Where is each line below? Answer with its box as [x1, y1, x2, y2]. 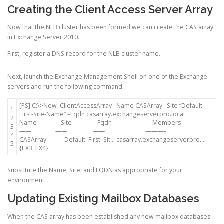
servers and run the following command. [7, 82, 124, 91]
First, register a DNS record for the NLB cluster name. [7, 49, 160, 58]
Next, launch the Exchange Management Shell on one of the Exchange [7, 72, 207, 81]
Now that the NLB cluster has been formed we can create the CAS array [7, 22, 213, 31]
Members [152, 118, 181, 127]
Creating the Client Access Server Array [7, 2, 213, 16]
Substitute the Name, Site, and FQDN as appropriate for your [7, 166, 182, 175]
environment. [7, 176, 46, 185]
